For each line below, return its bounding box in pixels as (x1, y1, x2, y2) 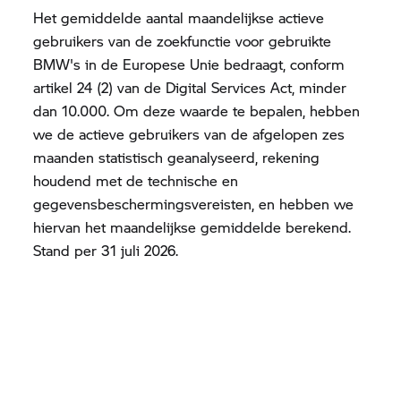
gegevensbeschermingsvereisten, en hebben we (33, 192, 354, 214)
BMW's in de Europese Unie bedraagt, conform (33, 53, 346, 74)
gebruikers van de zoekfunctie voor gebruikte (33, 30, 332, 51)
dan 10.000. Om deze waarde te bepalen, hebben (33, 99, 361, 121)
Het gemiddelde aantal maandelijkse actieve (33, 6, 325, 28)
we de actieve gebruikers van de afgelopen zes (33, 123, 346, 144)
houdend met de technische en (33, 169, 239, 191)
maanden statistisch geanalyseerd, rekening (33, 146, 320, 167)
